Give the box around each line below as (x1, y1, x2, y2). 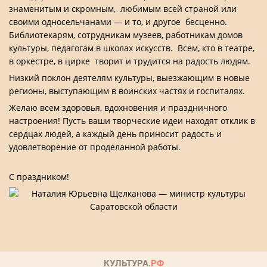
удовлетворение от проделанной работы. (9, 141, 181, 153)
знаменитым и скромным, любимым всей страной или (9, 3, 237, 14)
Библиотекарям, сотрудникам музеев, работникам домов (9, 29, 243, 41)
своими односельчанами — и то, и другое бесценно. (9, 16, 227, 27)
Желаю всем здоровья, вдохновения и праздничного (9, 102, 227, 113)
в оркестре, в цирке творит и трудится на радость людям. (9, 55, 250, 67)
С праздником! (9, 171, 69, 182)
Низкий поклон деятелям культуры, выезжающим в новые (9, 72, 250, 83)
